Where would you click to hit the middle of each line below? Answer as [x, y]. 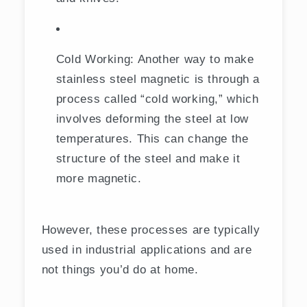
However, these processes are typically [151, 230]
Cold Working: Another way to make [155, 59]
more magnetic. [99, 179]
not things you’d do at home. [120, 270]
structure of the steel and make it [148, 159]
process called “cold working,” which [157, 99]
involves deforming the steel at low [152, 119]
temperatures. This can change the [152, 139]
